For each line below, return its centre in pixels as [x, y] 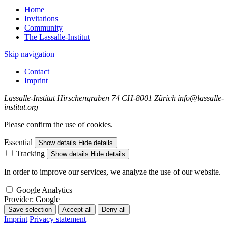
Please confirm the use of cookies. [59, 124]
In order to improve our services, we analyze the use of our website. [112, 172]
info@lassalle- [201, 98]
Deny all [114, 209]
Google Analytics [44, 190]
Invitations [41, 19]
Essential [18, 142]
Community [44, 28]
